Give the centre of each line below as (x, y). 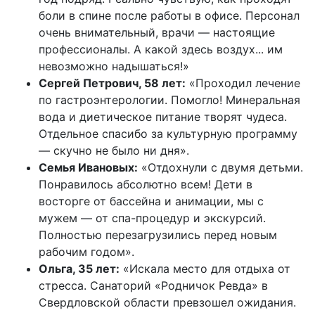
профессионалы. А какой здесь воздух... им (161, 50)
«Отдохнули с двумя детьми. (220, 168)
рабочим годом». (86, 252)
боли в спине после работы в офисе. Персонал (169, 16)
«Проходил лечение (243, 83)
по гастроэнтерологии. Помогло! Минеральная (169, 100)
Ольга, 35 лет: (79, 269)
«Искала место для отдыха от (205, 269)
